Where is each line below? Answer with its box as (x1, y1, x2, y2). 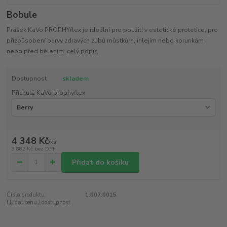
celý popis (67, 47, 98, 56)
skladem (62, 74, 89, 83)
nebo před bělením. (7, 47, 67, 56)
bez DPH (34, 145, 57, 153)
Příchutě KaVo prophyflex (11, 89, 85, 97)
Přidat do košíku (72, 157, 129, 167)
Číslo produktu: (7, 191, 47, 199)
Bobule (7, 8, 37, 21)
